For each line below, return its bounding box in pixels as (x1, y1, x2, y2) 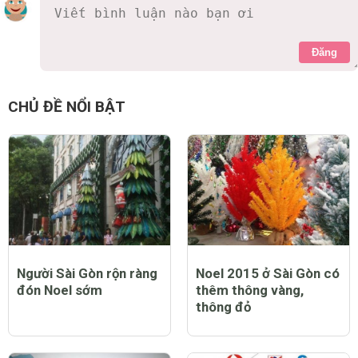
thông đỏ (196, 298, 251, 315)
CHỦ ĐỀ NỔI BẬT (8, 97, 125, 116)
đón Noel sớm (17, 281, 102, 298)
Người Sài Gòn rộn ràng (17, 265, 157, 281)
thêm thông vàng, (196, 281, 304, 298)
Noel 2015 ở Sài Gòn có (196, 265, 340, 281)
